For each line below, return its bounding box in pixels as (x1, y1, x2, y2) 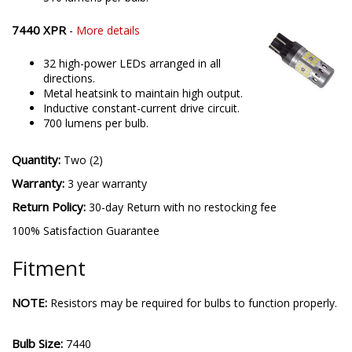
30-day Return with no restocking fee (89, 199, 277, 214)
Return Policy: (12, 198, 89, 214)
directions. (43, 70, 95, 86)
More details (76, 22, 140, 38)
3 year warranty (68, 175, 147, 191)
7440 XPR (12, 21, 66, 38)
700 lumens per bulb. (43, 115, 148, 130)
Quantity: (12, 151, 64, 167)
